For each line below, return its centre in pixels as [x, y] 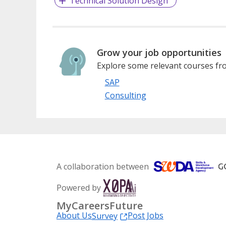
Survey [105, 216]
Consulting [125, 95]
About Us [74, 215]
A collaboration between [103, 166]
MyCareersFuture [100, 205]
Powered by [79, 187]
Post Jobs [146, 215]
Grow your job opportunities [159, 52]
